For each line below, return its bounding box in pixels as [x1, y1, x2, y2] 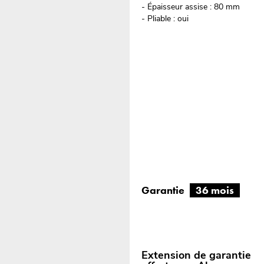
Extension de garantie [141, 248, 252, 263]
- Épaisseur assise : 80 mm [141, 1, 240, 13]
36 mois [196, 183, 235, 197]
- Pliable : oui [141, 13, 189, 25]
